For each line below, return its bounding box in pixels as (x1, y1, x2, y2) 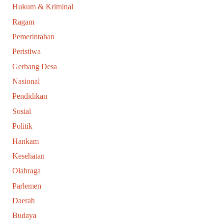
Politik (12, 122, 32, 131)
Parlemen (12, 181, 41, 190)
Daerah (12, 196, 35, 205)
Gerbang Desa (12, 62, 57, 71)
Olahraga (12, 166, 41, 175)
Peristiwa (12, 47, 41, 56)
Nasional (12, 77, 40, 86)
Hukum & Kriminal (12, 2, 73, 11)
